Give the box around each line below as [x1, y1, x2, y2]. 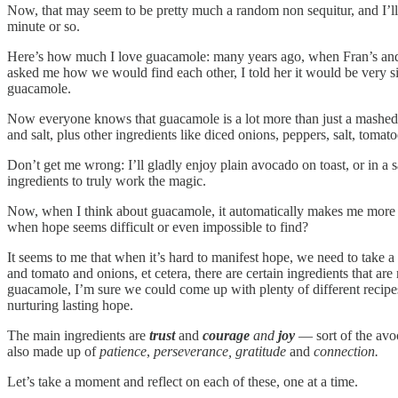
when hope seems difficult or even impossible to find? [7, 219, 308, 235]
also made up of [7, 343, 99, 359]
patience [99, 343, 147, 359]
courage [203, 327, 250, 343]
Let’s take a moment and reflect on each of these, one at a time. [7, 373, 358, 389]
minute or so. [7, 18, 80, 34]
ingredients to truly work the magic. [7, 172, 206, 188]
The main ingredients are [7, 327, 149, 343]
